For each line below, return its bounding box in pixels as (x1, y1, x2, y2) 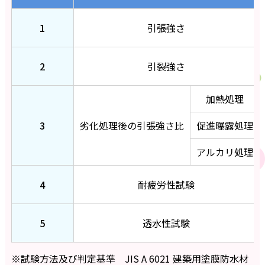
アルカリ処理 (196, 145, 253, 160)
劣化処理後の (79, 118, 137, 133)
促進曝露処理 (196, 118, 253, 133)
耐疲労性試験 (138, 177, 195, 192)
